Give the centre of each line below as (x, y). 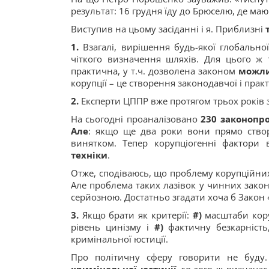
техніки (89, 155)
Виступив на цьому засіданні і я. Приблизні (168, 29)
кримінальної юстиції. (119, 239)
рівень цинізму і (113, 227)
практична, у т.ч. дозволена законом (155, 71)
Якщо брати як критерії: (137, 215)
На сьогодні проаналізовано (136, 119)
